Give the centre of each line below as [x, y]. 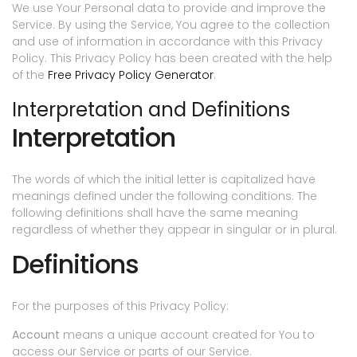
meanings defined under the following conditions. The [165, 196]
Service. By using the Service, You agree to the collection [171, 25]
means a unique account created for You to [187, 335]
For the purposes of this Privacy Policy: [120, 306]
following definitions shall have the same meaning [155, 213]
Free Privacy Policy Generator [131, 75]
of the [30, 75]
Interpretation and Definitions [151, 110]
